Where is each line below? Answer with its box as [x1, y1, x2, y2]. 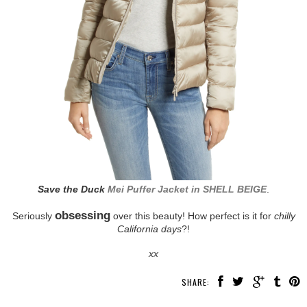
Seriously [12, 210, 55, 222]
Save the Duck [38, 184, 108, 195]
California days [117, 223, 182, 235]
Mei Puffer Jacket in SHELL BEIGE [108, 184, 267, 195]
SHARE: [182, 276, 210, 288]
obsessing [54, 208, 110, 223]
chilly [273, 210, 295, 222]
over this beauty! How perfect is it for [110, 210, 274, 222]
